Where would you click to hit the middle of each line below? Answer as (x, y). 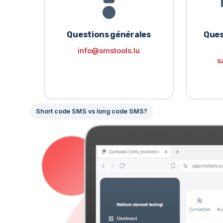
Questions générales (109, 34)
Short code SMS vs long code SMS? (92, 111)
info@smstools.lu (109, 50)
